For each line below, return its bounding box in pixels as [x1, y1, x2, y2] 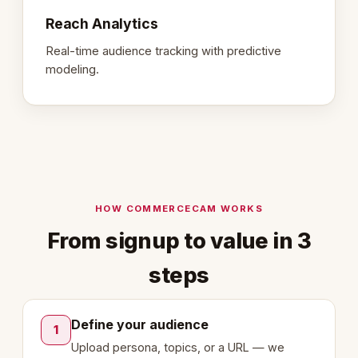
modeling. [46, 62, 99, 77]
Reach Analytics [46, 15, 158, 33]
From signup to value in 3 [46, 227, 312, 254]
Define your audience [71, 316, 209, 332]
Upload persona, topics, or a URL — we [71, 340, 285, 354]
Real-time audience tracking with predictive [46, 43, 281, 58]
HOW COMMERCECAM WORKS [94, 202, 264, 214]
